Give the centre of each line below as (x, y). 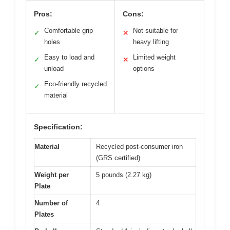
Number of (51, 203)
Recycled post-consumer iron (139, 147)
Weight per (52, 175)
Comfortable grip (69, 31)
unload (54, 69)
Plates (44, 215)
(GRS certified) (118, 158)
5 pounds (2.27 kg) (124, 175)
